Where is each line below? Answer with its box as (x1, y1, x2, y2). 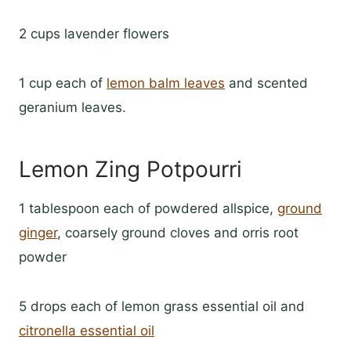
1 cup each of (19, 75, 107, 92)
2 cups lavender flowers (19, 26, 169, 42)
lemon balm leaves (107, 75, 225, 92)
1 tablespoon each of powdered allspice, (19, 201, 277, 217)
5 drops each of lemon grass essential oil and (19, 299, 305, 315)
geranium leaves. (19, 100, 126, 116)
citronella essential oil (19, 323, 154, 339)
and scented (225, 75, 308, 92)
